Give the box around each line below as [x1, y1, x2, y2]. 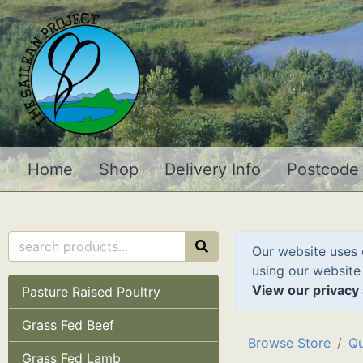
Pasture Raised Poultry [22, 284, 160, 300]
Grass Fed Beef [22, 317, 114, 333]
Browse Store [247, 335, 331, 351]
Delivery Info [164, 160, 261, 179]
